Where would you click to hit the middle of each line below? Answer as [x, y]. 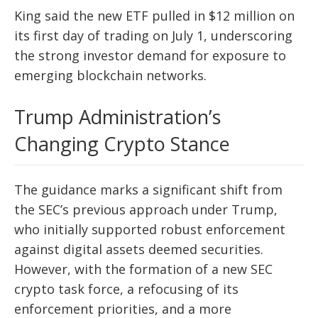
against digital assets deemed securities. [139, 250]
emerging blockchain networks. [110, 76]
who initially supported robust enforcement [150, 230]
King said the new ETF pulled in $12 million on [154, 16]
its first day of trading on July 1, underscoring [153, 36]
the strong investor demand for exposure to [150, 56]
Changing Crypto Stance [122, 144]
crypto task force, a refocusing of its [126, 289]
